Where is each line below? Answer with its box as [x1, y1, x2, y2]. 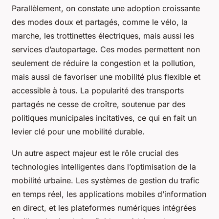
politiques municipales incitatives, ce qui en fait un [12, 113, 197, 123]
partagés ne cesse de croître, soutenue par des [12, 99, 185, 109]
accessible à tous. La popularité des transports [12, 86, 184, 96]
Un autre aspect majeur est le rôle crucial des [12, 148, 178, 158]
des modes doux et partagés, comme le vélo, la [12, 17, 188, 27]
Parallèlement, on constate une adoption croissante [12, 3, 200, 14]
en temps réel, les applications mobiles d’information [12, 189, 206, 199]
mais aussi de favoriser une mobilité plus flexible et [12, 72, 200, 82]
